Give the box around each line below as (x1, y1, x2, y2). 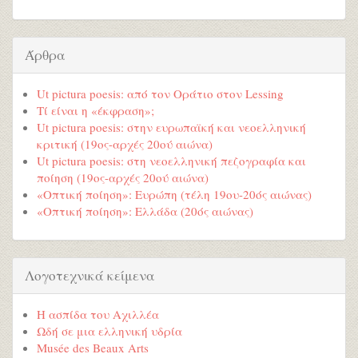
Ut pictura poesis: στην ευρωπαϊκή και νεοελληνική (37, 118, 306, 135)
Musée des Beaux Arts (37, 340, 149, 356)
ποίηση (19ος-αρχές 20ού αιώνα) (37, 169, 209, 185)
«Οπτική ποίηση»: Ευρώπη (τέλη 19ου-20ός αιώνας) (37, 185, 312, 202)
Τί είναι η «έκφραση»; (37, 101, 154, 118)
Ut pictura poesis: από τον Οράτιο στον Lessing (37, 85, 284, 101)
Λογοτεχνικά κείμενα (25, 266, 155, 285)
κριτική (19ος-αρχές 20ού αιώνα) (37, 135, 213, 152)
